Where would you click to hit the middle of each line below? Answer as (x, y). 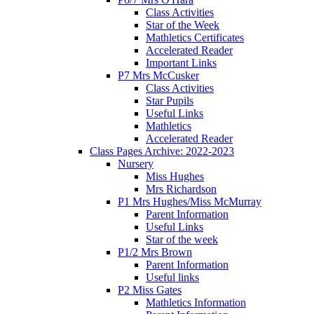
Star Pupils (170, 100)
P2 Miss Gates (150, 289)
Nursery (136, 163)
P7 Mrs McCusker (158, 75)
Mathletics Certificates (195, 37)
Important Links (181, 62)
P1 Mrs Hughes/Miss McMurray (190, 201)
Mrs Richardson (181, 189)
